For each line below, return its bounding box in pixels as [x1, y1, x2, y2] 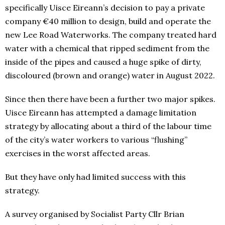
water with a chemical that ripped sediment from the [5, 43, 209, 54]
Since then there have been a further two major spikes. [5, 94, 215, 104]
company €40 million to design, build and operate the [5, 16, 211, 27]
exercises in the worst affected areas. [5, 148, 152, 159]
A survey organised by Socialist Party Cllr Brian [5, 209, 184, 219]
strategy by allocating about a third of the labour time [5, 121, 211, 132]
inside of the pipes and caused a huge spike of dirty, [5, 57, 201, 67]
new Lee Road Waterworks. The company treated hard [5, 30, 216, 40]
